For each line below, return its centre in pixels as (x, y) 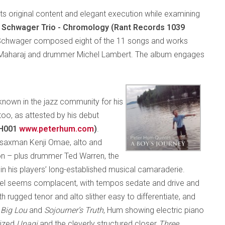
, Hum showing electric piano (154, 210)
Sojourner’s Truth (73, 210)
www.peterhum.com (57, 129)
